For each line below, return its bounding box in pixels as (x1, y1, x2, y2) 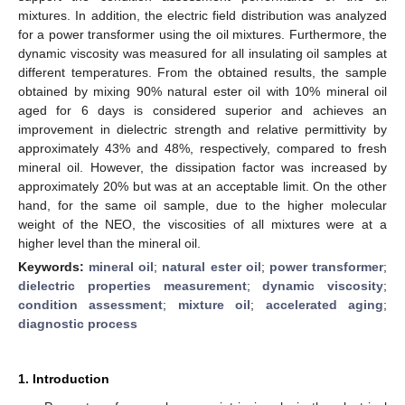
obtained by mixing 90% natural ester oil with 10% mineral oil (18, 83, 387, 99)
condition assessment (18, 297, 164, 312)
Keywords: (18, 259, 89, 274)
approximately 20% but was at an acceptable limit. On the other (18, 178, 387, 193)
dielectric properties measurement (18, 278, 247, 293)
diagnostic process (18, 316, 137, 331)
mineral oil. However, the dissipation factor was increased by (18, 159, 387, 174)
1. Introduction (18, 371, 109, 386)
